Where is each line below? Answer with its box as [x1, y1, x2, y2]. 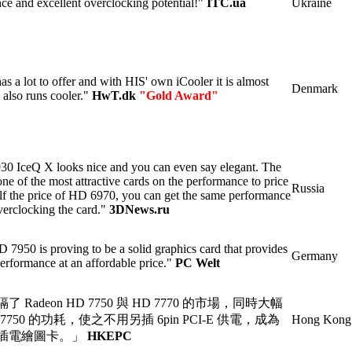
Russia [291, 181, 324, 195]
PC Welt [175, 255, 220, 269]
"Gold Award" [139, 88, 218, 102]
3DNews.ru [109, 202, 170, 216]
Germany [291, 248, 338, 262]
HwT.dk [92, 88, 139, 102]
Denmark [291, 81, 338, 95]
